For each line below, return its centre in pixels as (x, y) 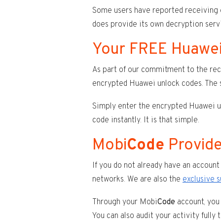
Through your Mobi (125, 202)
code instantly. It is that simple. (146, 120)
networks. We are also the (137, 179)
